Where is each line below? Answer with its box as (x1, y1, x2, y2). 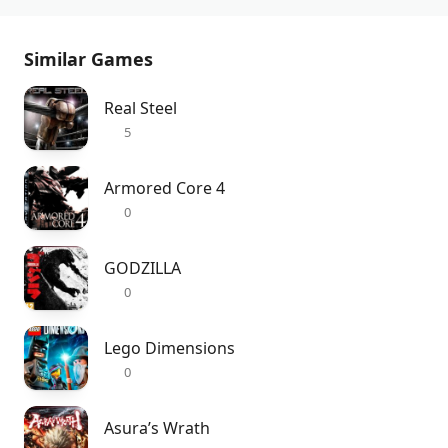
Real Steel (104, 97, 177, 119)
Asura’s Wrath (104, 417, 210, 439)
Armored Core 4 (104, 177, 225, 199)
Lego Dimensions (104, 337, 235, 359)
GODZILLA (104, 257, 181, 279)
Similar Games (24, 47, 153, 71)
